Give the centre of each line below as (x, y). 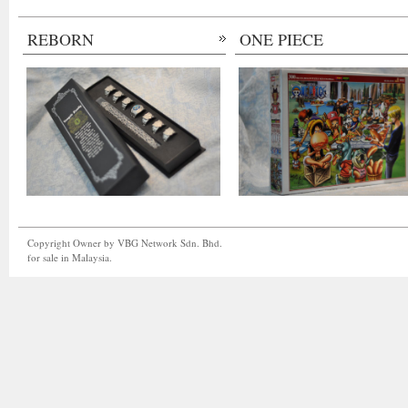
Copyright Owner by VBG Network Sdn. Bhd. (125, 243)
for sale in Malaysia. (70, 257)
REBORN (61, 39)
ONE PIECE (281, 39)
